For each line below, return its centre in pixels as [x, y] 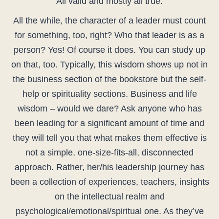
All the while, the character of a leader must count [109, 21]
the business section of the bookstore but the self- [109, 79]
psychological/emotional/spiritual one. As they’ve [109, 211]
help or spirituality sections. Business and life [109, 94]
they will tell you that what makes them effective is [109, 138]
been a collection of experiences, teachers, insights [109, 182]
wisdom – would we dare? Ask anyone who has [109, 109]
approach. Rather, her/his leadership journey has [109, 167]
